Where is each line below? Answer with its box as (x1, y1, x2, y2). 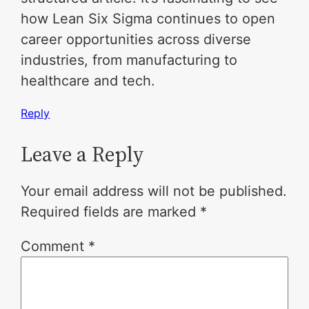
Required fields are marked (21, 203, 201, 221)
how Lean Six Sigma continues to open (21, 10, 276, 28)
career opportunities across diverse (21, 31, 252, 48)
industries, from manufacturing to (21, 52, 238, 69)
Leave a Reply (21, 140, 145, 169)
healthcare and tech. (21, 72, 156, 90)
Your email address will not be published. (21, 183, 288, 200)
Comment (21, 238, 89, 255)
